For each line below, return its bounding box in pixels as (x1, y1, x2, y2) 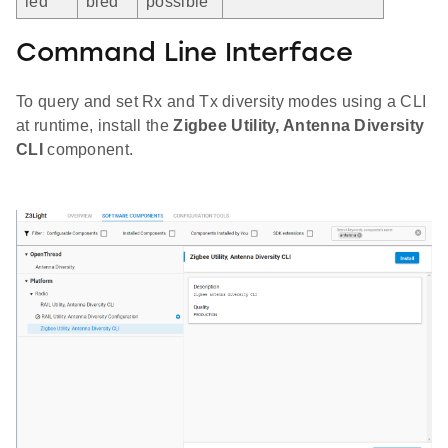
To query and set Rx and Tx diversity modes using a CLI (16, 92, 427, 110)
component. (42, 140, 134, 158)
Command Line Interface (16, 41, 353, 68)
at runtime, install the (16, 116, 174, 134)
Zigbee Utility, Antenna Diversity (173, 116, 425, 134)
